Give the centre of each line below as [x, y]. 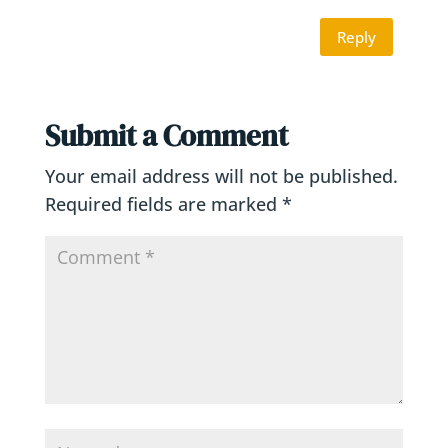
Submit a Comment [166, 136]
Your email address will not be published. [221, 176]
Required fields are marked [163, 204]
